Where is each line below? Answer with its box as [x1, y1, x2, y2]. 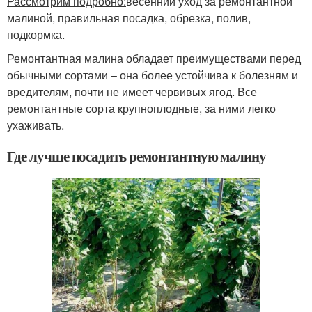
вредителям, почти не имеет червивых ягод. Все [7, 84, 257, 100]
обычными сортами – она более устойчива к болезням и [7, 67, 298, 84]
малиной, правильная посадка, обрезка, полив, [7, 10, 251, 26]
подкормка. [7, 26, 65, 43]
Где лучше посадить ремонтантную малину [7, 146, 267, 167]
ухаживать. [7, 117, 64, 134]
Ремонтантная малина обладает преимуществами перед [7, 50, 301, 67]
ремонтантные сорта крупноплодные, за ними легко [7, 100, 276, 117]
